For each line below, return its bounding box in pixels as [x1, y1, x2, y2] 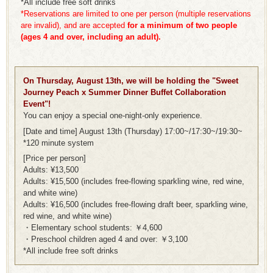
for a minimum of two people [127, 21, 237, 30]
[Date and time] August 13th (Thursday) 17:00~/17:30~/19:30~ [23, 126, 243, 136]
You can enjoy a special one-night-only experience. [23, 111, 202, 121]
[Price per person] [23, 154, 86, 163]
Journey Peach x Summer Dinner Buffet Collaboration [23, 88, 226, 97]
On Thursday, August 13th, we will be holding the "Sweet [23, 76, 238, 86]
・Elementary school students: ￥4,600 [23, 223, 162, 233]
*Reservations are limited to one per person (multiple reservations [21, 9, 251, 19]
